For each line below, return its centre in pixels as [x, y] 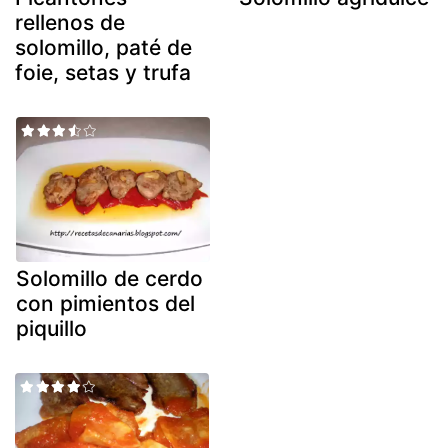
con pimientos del [105, 304]
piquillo [51, 329]
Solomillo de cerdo [109, 279]
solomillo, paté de [103, 47]
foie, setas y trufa [103, 72]
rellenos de [70, 22]
